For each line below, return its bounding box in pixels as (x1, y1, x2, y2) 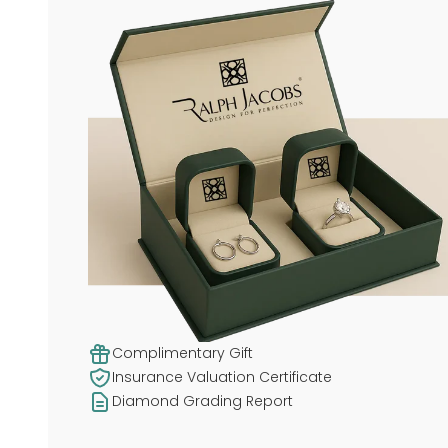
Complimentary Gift (112, 343, 253, 363)
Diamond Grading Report (112, 391, 293, 411)
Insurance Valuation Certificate (112, 367, 332, 387)
